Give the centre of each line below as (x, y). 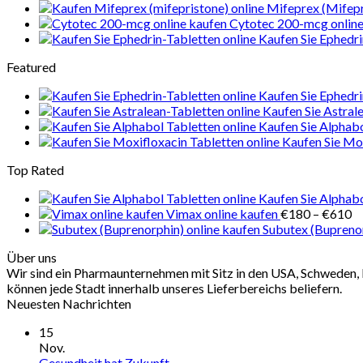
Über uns (32, 257)
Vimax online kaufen (222, 214)
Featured (31, 67)
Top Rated (35, 170)
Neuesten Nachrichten (69, 303)
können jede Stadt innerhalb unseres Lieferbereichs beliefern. (174, 288)
